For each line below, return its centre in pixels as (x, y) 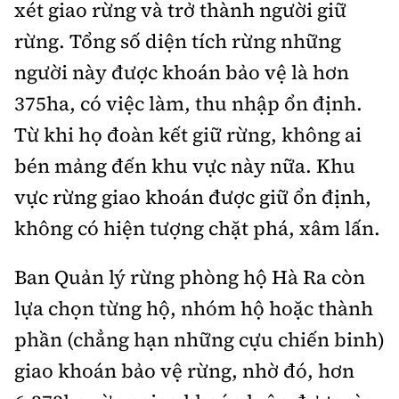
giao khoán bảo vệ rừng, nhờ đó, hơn (184, 371)
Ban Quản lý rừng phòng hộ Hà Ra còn (190, 277)
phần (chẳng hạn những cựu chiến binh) (199, 340)
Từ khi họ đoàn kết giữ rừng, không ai (188, 135)
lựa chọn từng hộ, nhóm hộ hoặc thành (194, 309)
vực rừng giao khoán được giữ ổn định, (193, 197)
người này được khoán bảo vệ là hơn (182, 73)
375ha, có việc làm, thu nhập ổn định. (188, 104)
